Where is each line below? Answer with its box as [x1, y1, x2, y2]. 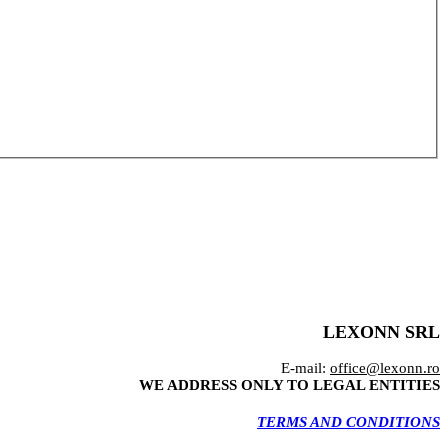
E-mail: [281, 360, 330, 377]
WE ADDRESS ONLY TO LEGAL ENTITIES [139, 377, 440, 394]
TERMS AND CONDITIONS [257, 414, 440, 431]
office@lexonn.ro [330, 360, 440, 377]
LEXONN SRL [323, 321, 440, 342]
